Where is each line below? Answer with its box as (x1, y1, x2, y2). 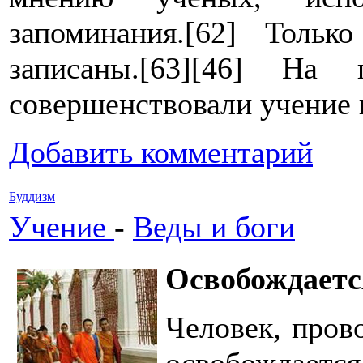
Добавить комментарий (9, 135, 313, 169)
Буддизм (9, 190, 55, 203)
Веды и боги (133, 210, 295, 244)
